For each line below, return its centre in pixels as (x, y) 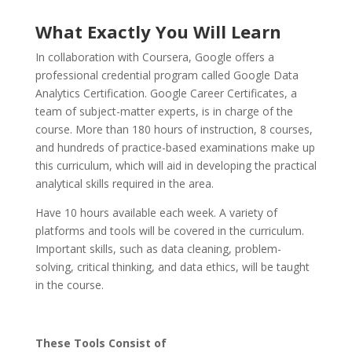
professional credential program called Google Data (167, 75)
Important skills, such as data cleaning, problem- (158, 249)
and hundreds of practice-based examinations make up (175, 148)
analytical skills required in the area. (124, 184)
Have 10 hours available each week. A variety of (156, 213)
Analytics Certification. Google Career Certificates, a (166, 93)
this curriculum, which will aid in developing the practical (176, 166)
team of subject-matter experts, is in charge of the (164, 112)
